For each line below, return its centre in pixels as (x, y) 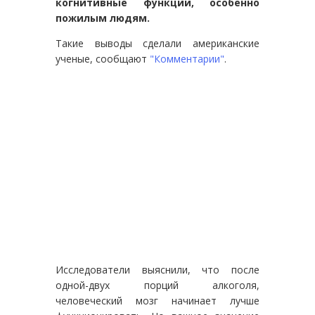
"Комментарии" (187, 58)
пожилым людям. (103, 18)
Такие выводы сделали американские (157, 43)
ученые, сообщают (103, 58)
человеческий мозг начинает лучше (157, 300)
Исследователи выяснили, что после (157, 269)
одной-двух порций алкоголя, (157, 285)
